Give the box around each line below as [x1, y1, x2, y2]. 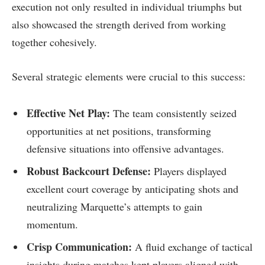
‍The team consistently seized [110, 106, 237, 121]
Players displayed [151, 164, 227, 179]
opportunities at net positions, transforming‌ [27, 124, 211, 138]
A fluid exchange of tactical [132, 240, 253, 254]
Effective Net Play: [27, 105, 110, 121]
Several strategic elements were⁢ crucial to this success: [12, 69, 245, 83]
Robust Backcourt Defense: [27, 163, 151, 179]
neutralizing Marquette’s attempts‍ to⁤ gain [27, 199, 202, 214]
